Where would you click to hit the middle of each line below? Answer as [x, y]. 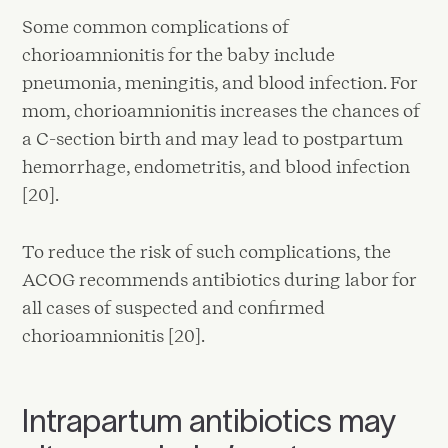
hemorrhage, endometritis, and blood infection [216, 166]
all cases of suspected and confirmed [174, 308]
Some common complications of [156, 26]
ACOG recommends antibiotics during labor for [219, 280]
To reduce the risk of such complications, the [207, 252]
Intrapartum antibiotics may [209, 421]
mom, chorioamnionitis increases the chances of [221, 110]
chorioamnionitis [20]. [114, 336]
